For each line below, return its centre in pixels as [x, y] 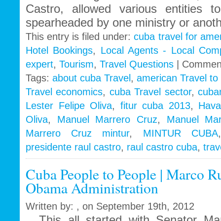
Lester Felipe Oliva [69, 106]
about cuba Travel [92, 78]
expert [39, 64]
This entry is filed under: [80, 37]
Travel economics [64, 92]
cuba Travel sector [150, 92]
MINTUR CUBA [180, 133]
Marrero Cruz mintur [78, 133]
